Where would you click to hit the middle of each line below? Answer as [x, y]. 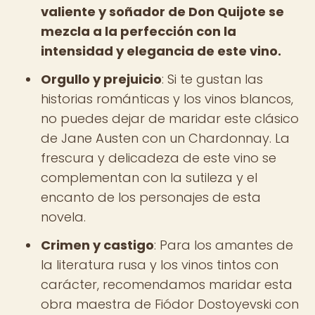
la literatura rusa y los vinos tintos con [160, 265]
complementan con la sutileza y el [149, 178]
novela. [63, 217]
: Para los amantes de [224, 245]
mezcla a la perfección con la [139, 31]
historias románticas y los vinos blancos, [167, 99]
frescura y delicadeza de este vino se [159, 158]
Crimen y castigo [97, 245]
